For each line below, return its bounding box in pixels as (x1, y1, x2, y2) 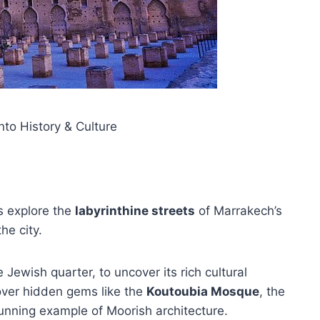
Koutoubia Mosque (146, 284, 259, 299)
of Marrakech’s (195, 204, 282, 218)
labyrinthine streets (75, 204, 195, 218)
